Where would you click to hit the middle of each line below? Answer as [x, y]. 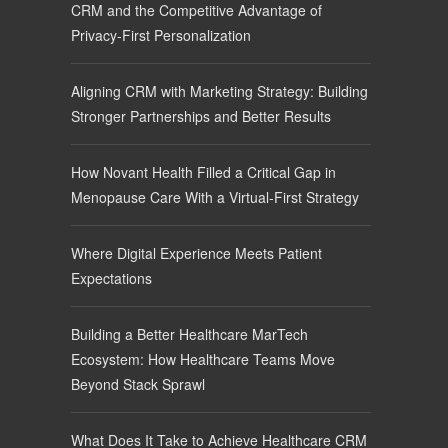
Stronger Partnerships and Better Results [200, 116]
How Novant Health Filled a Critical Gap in [203, 172]
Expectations [111, 278]
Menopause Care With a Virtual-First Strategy [214, 197]
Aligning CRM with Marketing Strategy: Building [219, 91]
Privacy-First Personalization [160, 35]
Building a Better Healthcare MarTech [189, 334]
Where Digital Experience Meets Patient [196, 253]
